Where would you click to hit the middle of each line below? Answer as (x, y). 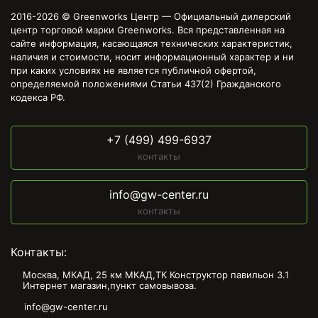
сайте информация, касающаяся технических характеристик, (152, 43)
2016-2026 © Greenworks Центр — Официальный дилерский (151, 16)
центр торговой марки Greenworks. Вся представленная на (148, 30)
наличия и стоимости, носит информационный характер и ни (152, 57)
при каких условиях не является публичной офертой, (133, 70)
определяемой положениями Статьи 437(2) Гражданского (146, 84)
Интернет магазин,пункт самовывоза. (110, 285)
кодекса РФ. (38, 97)
